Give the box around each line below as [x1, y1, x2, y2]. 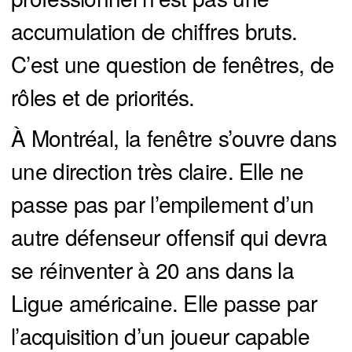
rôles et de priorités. [11, 81, 195, 113]
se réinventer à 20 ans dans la [11, 254, 294, 286]
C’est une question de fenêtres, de [11, 48, 335, 80]
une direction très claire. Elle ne [11, 155, 304, 187]
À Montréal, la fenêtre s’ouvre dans [11, 122, 337, 154]
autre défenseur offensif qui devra [11, 221, 328, 253]
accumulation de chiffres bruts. [11, 15, 298, 47]
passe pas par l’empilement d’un [11, 188, 314, 220]
